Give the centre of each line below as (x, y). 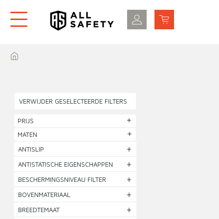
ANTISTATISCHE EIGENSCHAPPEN (66, 164)
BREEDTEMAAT (39, 210)
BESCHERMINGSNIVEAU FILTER (62, 179)
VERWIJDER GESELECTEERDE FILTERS (73, 101)
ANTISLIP (31, 149)
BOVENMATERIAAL (44, 195)
